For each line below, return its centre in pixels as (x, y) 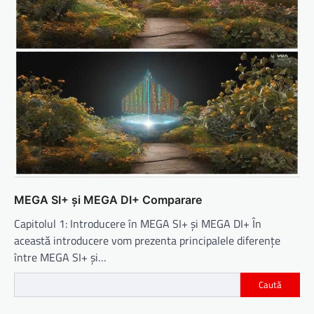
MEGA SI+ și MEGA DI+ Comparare (108, 199)
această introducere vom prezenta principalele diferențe (147, 240)
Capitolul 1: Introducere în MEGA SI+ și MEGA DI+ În (138, 223)
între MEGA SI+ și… (60, 257)
